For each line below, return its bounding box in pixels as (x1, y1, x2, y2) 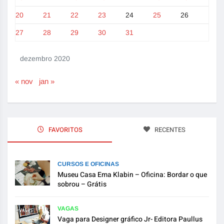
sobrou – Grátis (57, 179, 106, 190)
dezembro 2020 (20, 54, 70, 63)
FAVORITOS (46, 125, 82, 135)
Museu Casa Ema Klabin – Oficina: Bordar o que (57, 169, 207, 180)
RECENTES (152, 125, 185, 135)
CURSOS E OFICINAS (57, 160, 119, 168)
